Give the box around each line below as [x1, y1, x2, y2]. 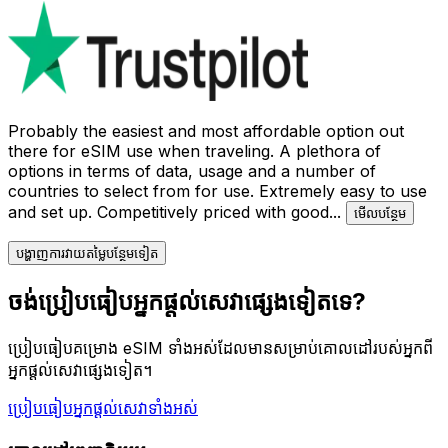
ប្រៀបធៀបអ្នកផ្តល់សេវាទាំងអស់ [8, 398, 198, 419]
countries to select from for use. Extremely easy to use [8, 180, 427, 201]
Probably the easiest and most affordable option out [8, 120, 404, 141]
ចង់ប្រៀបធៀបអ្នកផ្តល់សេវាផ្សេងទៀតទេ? [8, 287, 366, 317]
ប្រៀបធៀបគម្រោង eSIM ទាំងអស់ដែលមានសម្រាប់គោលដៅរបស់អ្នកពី [8, 338, 433, 359]
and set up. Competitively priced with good [8, 201, 329, 222]
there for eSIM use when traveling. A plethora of [8, 140, 381, 161]
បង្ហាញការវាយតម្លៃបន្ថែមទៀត [16, 245, 158, 261]
